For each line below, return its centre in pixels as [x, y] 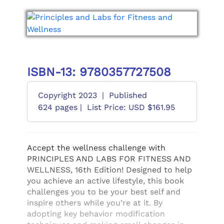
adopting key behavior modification [96, 214]
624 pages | [60, 107]
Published [128, 95]
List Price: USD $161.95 [131, 107]
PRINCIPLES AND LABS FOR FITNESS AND [109, 159]
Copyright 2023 [67, 95]
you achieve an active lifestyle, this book [105, 181]
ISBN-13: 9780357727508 [99, 72]
